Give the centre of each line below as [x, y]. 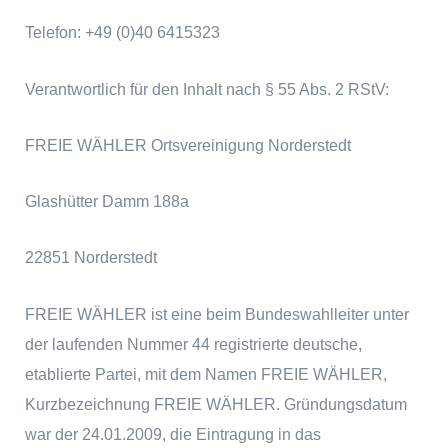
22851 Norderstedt [91, 257]
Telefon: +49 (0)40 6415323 [123, 32]
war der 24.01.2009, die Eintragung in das [173, 433]
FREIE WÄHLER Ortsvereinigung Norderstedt [188, 144]
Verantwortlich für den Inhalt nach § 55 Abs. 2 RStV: [207, 88]
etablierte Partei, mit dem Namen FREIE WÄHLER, [206, 373]
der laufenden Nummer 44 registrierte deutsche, [194, 343]
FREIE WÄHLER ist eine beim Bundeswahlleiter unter [217, 313]
